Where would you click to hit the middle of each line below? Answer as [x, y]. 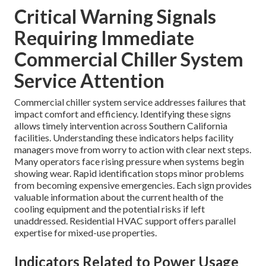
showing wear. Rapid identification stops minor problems [129, 173]
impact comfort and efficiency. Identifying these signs [123, 114]
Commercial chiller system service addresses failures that [130, 102]
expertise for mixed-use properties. [85, 233]
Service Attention [89, 81]
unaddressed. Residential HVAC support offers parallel [125, 221]
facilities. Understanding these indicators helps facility [124, 138]
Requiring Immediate [104, 38]
